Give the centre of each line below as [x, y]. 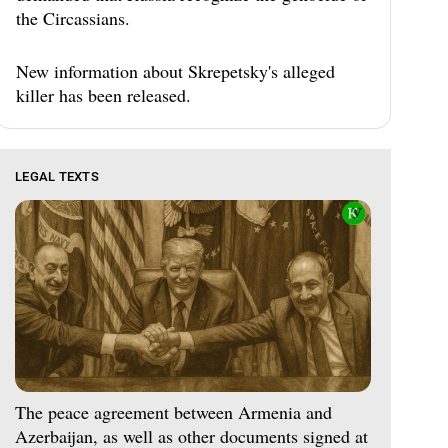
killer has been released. [103, 95]
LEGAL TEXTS [57, 176]
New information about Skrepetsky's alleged [175, 71]
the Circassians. [73, 18]
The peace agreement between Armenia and [173, 411]
